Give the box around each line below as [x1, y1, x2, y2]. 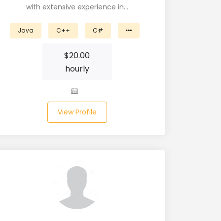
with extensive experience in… [26, 2, 128, 12]
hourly [65, 63, 89, 74]
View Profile [57, 107, 97, 117]
